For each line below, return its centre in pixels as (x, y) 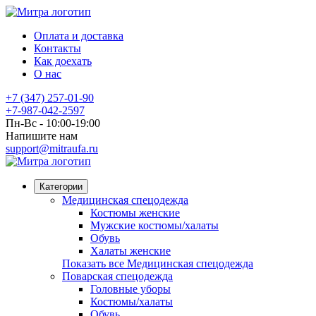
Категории (61, 187)
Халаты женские (130, 251)
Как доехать (63, 61)
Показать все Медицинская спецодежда (158, 263)
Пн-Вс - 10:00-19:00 (53, 123)
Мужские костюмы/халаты (154, 225)
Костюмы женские (135, 213)
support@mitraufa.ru (52, 148)
